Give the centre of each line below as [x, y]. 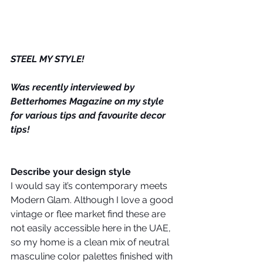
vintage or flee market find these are [89, 214]
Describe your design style [71, 171]
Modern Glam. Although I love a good [93, 200]
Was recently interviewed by [74, 87]
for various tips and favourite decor [89, 115]
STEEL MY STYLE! [48, 59]
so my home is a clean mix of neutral [91, 242]
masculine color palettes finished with [93, 256]
